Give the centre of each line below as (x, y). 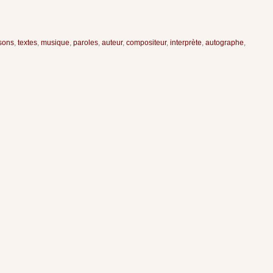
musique (55, 42)
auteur (112, 42)
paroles (86, 42)
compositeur (146, 42)
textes (27, 42)
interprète (186, 42)
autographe (225, 42)
